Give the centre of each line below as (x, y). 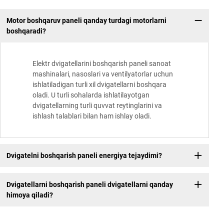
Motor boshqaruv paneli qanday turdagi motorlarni (86, 20)
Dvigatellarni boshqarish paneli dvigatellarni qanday (89, 184)
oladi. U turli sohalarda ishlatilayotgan (91, 95)
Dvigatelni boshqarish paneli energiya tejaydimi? (84, 155)
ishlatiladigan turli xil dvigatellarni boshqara (99, 85)
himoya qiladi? (29, 195)
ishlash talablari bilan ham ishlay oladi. (92, 116)
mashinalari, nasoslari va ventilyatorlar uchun (103, 74)
